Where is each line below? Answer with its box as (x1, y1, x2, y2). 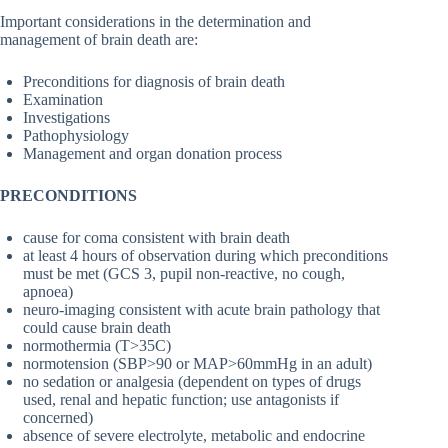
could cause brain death (23, 319, 171, 337)
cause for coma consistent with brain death (23, 229, 290, 247)
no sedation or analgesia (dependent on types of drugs (23, 373, 361, 391)
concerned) (23, 409, 93, 427)
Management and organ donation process (23, 145, 282, 163)
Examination (23, 91, 103, 109)
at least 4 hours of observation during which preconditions (23, 247, 388, 265)
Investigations (23, 109, 110, 127)
